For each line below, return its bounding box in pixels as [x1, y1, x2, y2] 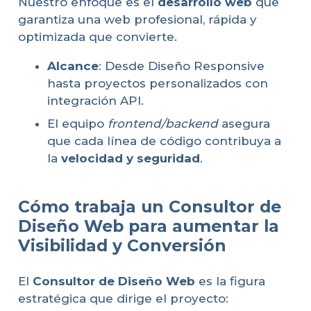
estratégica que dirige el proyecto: [17, 292, 228, 306]
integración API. [47, 93, 144, 108]
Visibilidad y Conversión [17, 235, 226, 255]
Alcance [47, 58, 99, 73]
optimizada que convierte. [17, 29, 177, 44]
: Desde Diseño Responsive [99, 58, 264, 73]
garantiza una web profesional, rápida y [17, 12, 257, 26]
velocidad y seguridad [61, 151, 200, 166]
